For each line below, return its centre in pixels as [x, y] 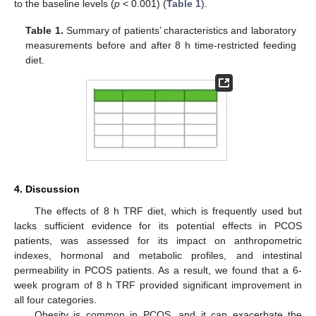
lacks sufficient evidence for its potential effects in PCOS [158, 226]
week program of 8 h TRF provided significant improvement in [158, 285]
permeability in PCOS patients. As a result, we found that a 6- [158, 271]
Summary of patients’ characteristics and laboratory [180, 30]
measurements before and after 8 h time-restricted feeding [161, 45]
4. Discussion [47, 189]
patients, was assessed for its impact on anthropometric [158, 241]
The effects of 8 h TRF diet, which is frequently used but [168, 211]
